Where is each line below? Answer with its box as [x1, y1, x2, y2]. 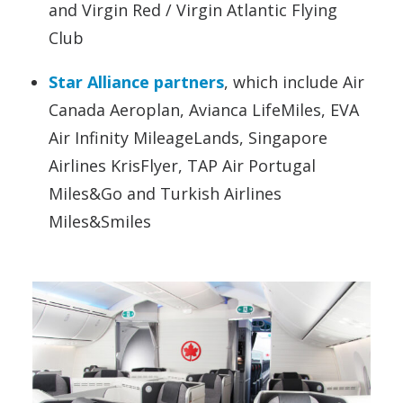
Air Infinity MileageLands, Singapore [49, 127, 327, 148]
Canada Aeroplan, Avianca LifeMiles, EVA [49, 99, 359, 121]
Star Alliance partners [49, 71, 224, 93]
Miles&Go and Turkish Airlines [49, 183, 282, 204]
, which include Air [224, 71, 364, 93]
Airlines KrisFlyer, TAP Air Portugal [49, 155, 316, 176]
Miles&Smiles [49, 210, 156, 232]
